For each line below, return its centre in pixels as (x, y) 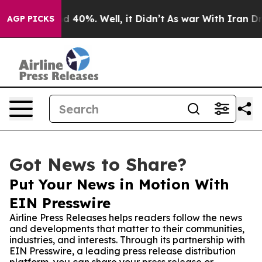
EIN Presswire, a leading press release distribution (123, 251)
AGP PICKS (31, 19)
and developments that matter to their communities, (127, 229)
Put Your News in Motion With (119, 184)
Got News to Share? (98, 164)
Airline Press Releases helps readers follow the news (126, 218)
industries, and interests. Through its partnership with (127, 240)
